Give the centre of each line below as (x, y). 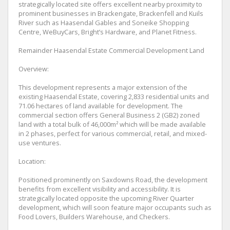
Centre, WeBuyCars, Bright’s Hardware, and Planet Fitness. (108, 32)
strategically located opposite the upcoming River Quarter (106, 198)
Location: (32, 161)
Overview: (34, 69)
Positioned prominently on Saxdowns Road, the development (113, 180)
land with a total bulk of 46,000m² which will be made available (112, 124)
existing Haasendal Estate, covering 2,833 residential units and (114, 97)
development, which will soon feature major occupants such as (115, 208)
